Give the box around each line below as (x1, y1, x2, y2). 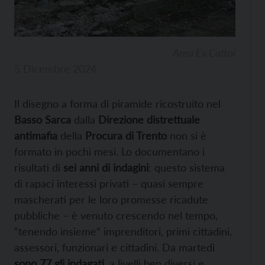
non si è (167, 129, 206, 143)
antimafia (14, 129, 60, 143)
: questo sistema (148, 161, 225, 174)
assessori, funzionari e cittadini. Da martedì (14, 241, 215, 254)
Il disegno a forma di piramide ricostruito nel (14, 97, 221, 111)
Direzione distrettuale (95, 113, 200, 127)
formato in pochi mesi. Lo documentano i (14, 145, 205, 159)
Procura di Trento (82, 129, 167, 143)
